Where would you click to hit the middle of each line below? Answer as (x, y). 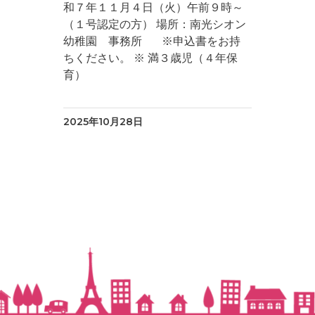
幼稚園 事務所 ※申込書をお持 (152, 41)
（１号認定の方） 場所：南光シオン (155, 24)
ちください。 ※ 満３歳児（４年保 (151, 58)
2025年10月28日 (103, 122)
